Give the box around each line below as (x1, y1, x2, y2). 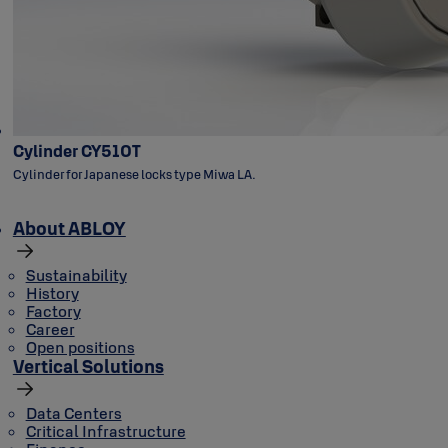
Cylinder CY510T (12, 140, 141, 161)
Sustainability (25, 265, 127, 285)
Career (25, 319, 75, 339)
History (25, 283, 79, 303)
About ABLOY (12, 216, 126, 240)
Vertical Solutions (12, 354, 164, 378)
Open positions (25, 337, 135, 357)
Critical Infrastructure (25, 421, 186, 441)
